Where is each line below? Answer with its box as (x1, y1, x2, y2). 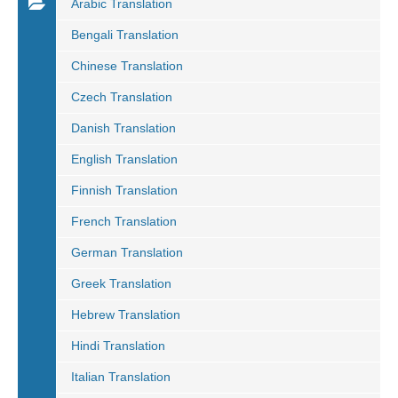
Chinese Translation (71, 59, 183, 73)
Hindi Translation (71, 338, 165, 353)
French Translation (71, 214, 177, 228)
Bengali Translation (71, 28, 179, 42)
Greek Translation (71, 276, 171, 291)
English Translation (71, 152, 178, 166)
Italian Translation (71, 370, 171, 384)
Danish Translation (71, 121, 176, 135)
